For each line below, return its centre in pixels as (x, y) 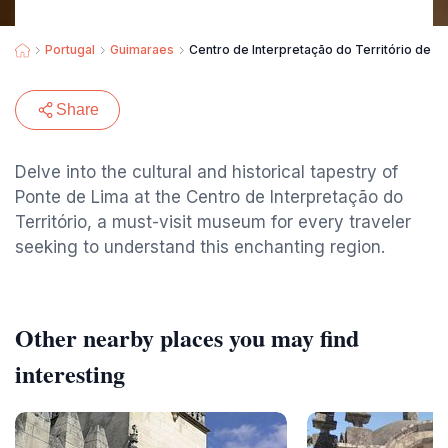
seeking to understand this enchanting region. (200, 247)
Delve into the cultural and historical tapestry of (206, 172)
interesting (70, 373)
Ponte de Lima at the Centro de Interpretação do (209, 197)
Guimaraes (142, 49)
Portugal (70, 49)
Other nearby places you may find (187, 337)
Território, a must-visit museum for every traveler (213, 222)
